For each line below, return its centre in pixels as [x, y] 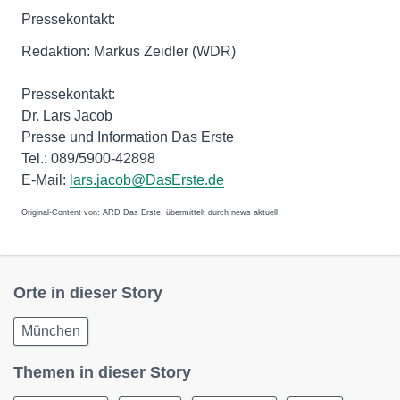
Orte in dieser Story [88, 293]
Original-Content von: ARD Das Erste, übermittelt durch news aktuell [150, 212]
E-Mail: [46, 180]
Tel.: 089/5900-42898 [88, 158]
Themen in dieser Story [102, 372]
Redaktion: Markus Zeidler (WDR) [129, 51]
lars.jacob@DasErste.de [147, 180]
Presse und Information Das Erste [128, 137]
